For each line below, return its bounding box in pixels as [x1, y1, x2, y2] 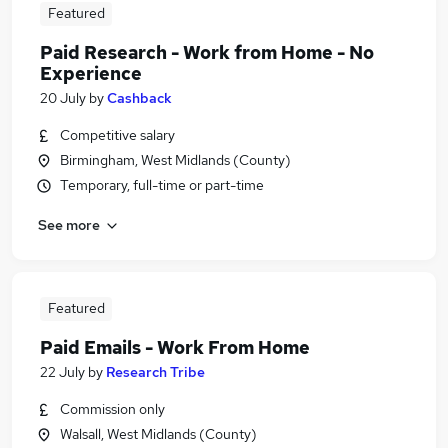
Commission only [60, 400, 165, 418]
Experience [40, 62, 142, 85]
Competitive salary [60, 126, 175, 144]
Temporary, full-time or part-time [60, 176, 264, 194]
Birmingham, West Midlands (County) [60, 151, 291, 169]
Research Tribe [106, 363, 205, 381]
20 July [40, 89, 86, 107]
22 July [40, 363, 85, 381]
